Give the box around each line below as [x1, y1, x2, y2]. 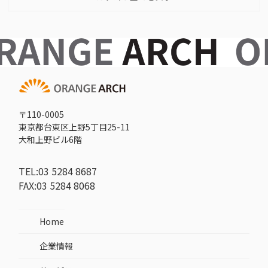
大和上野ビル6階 [19, 133, 83, 146]
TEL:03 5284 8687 [19, 164, 98, 179]
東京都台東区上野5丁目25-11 [19, 121, 130, 133]
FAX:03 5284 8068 [19, 178, 96, 193]
